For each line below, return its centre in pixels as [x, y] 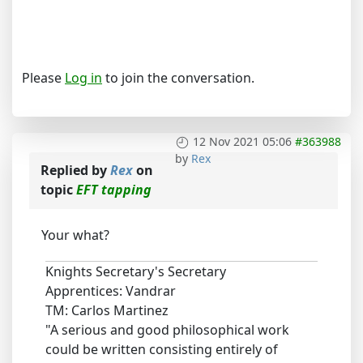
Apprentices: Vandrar [111, 291]
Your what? [75, 235]
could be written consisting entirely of [162, 349]
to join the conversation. [178, 78]
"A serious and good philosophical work [167, 330]
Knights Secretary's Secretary [136, 271]
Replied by [75, 170]
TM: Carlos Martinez [107, 310]
